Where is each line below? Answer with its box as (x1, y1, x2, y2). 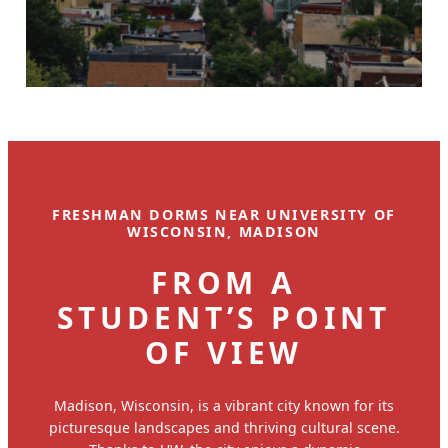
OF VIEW (144, 332, 304, 374)
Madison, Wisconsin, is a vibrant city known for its (54, 396, 394, 416)
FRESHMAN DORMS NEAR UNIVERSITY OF (52, 205, 396, 225)
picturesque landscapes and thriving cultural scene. (48, 418, 400, 438)
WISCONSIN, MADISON (127, 222, 321, 242)
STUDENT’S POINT (57, 297, 391, 339)
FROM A (151, 262, 297, 304)
